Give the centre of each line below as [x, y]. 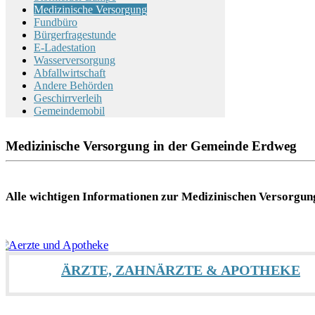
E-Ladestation [65, 47]
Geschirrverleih [68, 98]
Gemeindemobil [69, 111]
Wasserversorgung [75, 60]
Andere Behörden [73, 85]
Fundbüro [56, 22]
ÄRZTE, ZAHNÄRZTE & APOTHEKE [181, 270]
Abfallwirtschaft [70, 73]
